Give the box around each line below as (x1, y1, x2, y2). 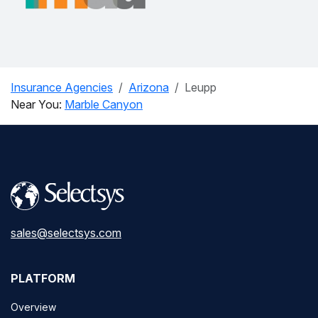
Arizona (128, 79, 169, 94)
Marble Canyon (65, 97, 143, 111)
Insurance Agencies (11, 79, 113, 94)
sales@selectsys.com (11, 225, 121, 240)
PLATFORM (11, 270, 75, 285)
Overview (11, 300, 56, 313)
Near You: (11, 97, 65, 111)
